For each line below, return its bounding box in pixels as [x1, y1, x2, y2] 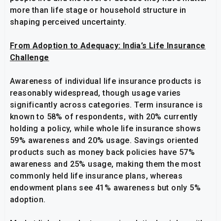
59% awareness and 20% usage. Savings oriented [10, 136, 198, 146]
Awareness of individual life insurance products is [10, 76, 201, 86]
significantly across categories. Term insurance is [10, 100, 203, 110]
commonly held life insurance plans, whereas [10, 171, 183, 181]
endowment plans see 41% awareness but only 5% [10, 183, 201, 193]
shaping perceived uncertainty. [10, 17, 126, 27]
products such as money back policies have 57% [10, 147, 195, 157]
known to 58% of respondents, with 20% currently [10, 112, 198, 122]
